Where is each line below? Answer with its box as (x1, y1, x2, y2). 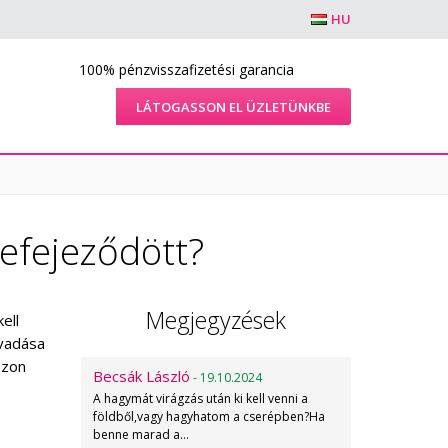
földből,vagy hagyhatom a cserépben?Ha (93, 408, 325, 425)
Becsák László (93, 366, 190, 386)
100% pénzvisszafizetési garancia (79, 60, 294, 79)
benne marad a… (93, 426, 189, 443)
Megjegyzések (145, 304, 286, 336)
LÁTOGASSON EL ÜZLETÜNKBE (136, 98, 331, 116)
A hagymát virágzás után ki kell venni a (93, 390, 308, 407)
